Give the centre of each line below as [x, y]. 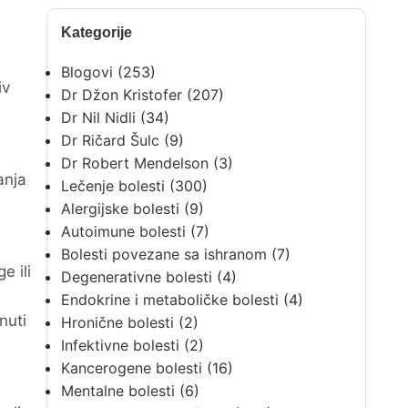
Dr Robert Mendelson [134, 163]
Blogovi [87, 72]
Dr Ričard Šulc [110, 140]
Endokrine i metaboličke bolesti [169, 300]
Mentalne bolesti [117, 391]
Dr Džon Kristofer [121, 95]
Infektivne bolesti [120, 345]
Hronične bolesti [117, 322]
